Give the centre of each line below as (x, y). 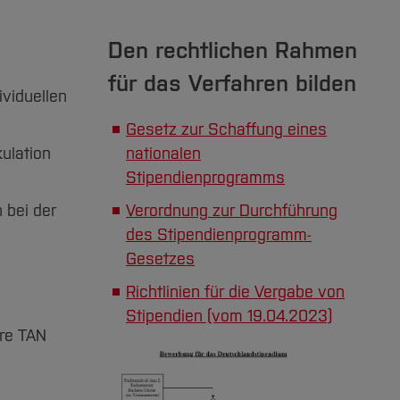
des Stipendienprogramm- (219, 235)
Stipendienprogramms (205, 178)
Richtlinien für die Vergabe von (235, 292)
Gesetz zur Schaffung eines (226, 129)
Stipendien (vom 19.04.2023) (229, 316)
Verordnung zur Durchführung (232, 211)
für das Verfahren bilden (232, 83)
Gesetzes (160, 259)
